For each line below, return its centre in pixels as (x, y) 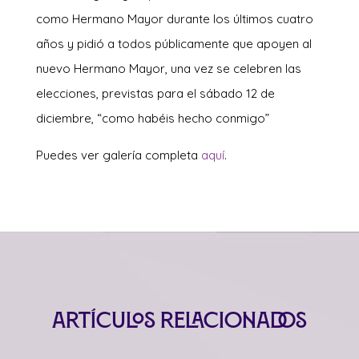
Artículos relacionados (179, 320)
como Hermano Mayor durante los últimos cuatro (174, 18)
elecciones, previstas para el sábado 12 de (155, 93)
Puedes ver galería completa (118, 155)
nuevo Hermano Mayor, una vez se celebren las (168, 68)
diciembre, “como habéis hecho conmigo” (152, 118)
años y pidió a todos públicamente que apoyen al (173, 43)
